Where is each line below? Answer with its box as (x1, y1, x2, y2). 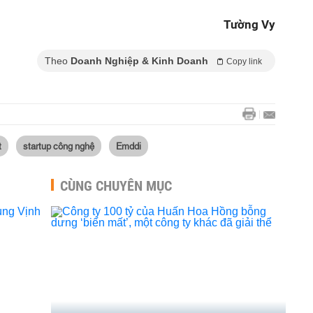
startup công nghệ (23, 139, 94, 152)
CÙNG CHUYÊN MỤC (60, 177, 172, 194)
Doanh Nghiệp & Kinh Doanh (71, 55, 208, 66)
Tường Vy (224, 17, 275, 31)
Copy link (226, 57, 262, 66)
